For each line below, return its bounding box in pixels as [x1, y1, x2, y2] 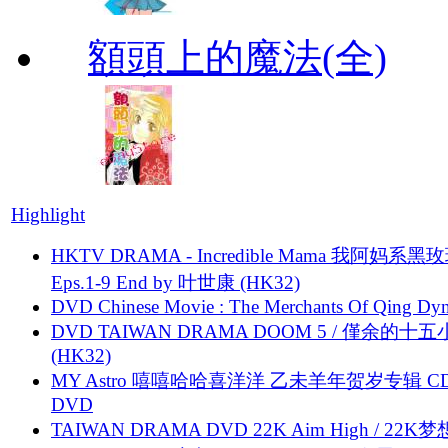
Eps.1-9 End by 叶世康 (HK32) [51, 271, 300, 293]
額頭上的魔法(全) [88, 35, 387, 79]
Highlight [11, 203, 85, 225]
